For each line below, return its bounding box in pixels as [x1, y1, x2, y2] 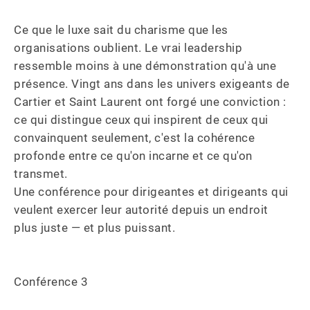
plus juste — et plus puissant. [14, 221, 175, 235]
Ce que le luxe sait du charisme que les [14, 23, 231, 37]
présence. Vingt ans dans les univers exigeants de [14, 77, 293, 91]
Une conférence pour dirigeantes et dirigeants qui [14, 185, 291, 199]
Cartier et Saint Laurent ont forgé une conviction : [14, 95, 289, 109]
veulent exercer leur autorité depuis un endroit [14, 203, 271, 217]
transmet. [14, 167, 71, 181]
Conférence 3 [14, 275, 91, 289]
